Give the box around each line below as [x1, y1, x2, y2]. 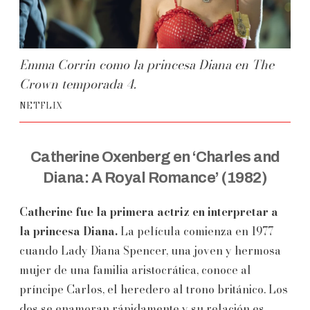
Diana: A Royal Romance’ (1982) [43, 169, 267, 186]
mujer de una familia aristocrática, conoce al [19, 261, 251, 278]
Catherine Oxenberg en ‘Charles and [30, 148, 280, 165]
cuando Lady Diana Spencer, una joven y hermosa [19, 241, 281, 259]
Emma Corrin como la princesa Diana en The [19, 55, 274, 74]
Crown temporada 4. [19, 74, 136, 93]
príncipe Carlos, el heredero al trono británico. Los [19, 280, 288, 298]
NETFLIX [19, 98, 63, 112]
